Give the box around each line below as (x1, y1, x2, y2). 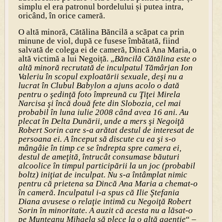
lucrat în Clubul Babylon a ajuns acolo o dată (18, 80, 179, 90)
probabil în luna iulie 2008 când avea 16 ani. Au (18, 107, 189, 117)
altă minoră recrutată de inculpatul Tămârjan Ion (18, 62, 193, 72)
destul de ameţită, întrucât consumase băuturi (18, 152, 179, 162)
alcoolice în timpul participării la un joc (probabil (18, 161, 195, 170)
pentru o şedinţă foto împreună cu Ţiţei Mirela (18, 89, 180, 99)
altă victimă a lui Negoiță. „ (18, 54, 114, 63)
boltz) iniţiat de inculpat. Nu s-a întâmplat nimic (18, 169, 187, 179)
